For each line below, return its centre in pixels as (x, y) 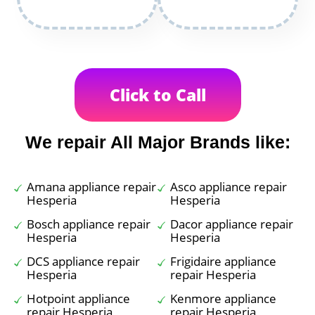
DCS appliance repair (83, 261)
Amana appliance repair (91, 187)
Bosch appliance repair (89, 224)
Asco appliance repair (229, 187)
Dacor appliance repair (232, 224)
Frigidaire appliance (223, 261)
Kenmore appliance (223, 298)
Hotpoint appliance (78, 298)
